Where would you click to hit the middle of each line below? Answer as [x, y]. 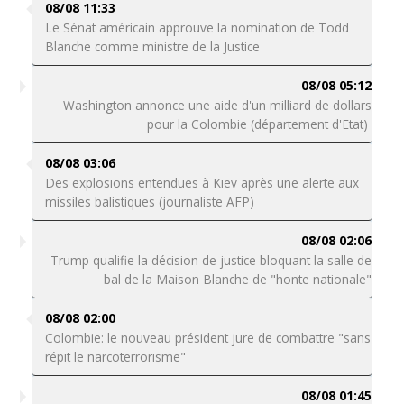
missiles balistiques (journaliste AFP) [149, 202]
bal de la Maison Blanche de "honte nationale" [238, 279]
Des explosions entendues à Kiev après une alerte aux [202, 183]
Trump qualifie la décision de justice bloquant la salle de [211, 260]
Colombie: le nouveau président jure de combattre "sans [207, 338]
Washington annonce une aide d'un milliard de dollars [218, 105]
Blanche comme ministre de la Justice [152, 46]
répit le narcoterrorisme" [115, 357]
